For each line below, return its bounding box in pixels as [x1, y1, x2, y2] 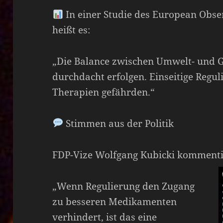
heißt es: [52, 23, 91, 36]
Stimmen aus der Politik [63, 116, 174, 130]
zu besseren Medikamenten [52, 195, 177, 208]
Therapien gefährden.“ [52, 85, 155, 99]
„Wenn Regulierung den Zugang [52, 179, 195, 193]
